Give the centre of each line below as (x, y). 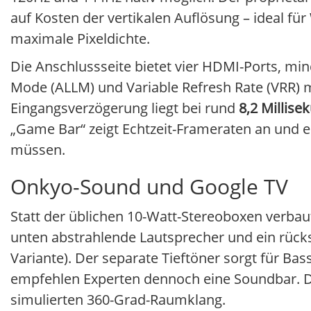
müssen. (38, 150)
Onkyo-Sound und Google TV (149, 187)
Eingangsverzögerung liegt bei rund (125, 108)
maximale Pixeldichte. (80, 39)
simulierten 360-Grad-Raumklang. (118, 300)
